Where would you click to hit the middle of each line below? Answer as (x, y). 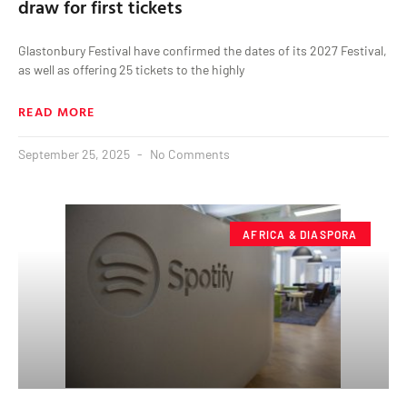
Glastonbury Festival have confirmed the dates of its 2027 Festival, (203, 51)
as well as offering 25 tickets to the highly (131, 70)
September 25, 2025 (75, 154)
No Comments (189, 154)
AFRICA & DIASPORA (300, 234)
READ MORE (57, 112)
